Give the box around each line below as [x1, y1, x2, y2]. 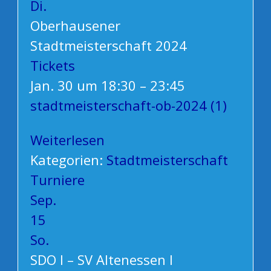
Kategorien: [30, 151, 106, 169]
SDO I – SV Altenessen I [30, 250, 173, 269]
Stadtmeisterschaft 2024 [30, 36, 187, 55]
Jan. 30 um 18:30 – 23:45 [30, 76, 185, 95]
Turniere [30, 171, 85, 189]
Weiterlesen [30, 131, 105, 149]
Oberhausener [30, 16, 120, 35]
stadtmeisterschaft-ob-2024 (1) [30, 96, 227, 115]
